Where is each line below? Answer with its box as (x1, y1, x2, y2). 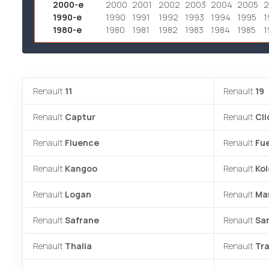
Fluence (65, 137, 99, 148)
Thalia (65, 240, 92, 252)
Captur (65, 111, 95, 122)
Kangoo (65, 163, 97, 174)
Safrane (65, 214, 99, 226)
